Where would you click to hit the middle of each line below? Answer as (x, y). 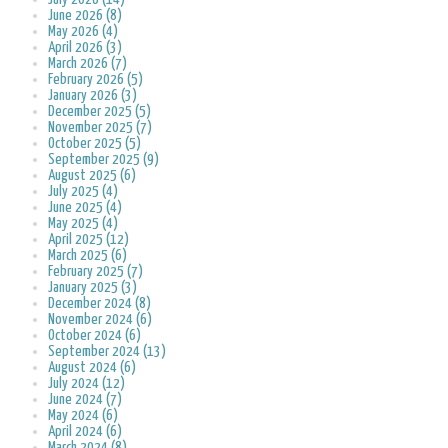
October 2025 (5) (94, 144)
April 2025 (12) (88, 240)
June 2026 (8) (85, 16)
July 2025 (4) (83, 192)
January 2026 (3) (92, 96)
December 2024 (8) (99, 304)
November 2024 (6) (100, 320)
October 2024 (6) (94, 336)
